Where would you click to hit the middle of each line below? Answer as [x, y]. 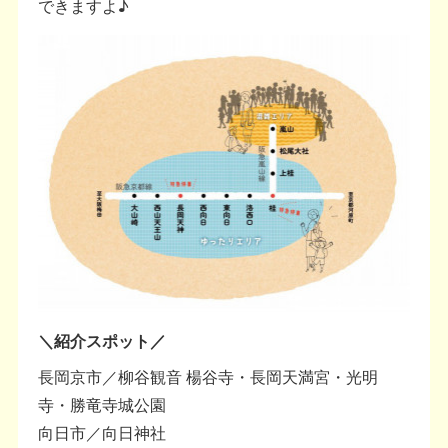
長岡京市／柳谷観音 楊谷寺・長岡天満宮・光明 [208, 377]
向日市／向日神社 [102, 433]
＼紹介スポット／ [102, 341]
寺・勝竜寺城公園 [102, 405]
